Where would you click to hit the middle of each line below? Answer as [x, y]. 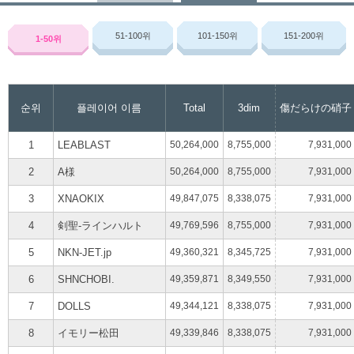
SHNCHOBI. [86, 279]
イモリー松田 [88, 333]
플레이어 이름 [109, 107]
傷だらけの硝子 [315, 107]
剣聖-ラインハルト [100, 225]
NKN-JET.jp [84, 252]
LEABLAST [84, 145]
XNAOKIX [81, 198]
